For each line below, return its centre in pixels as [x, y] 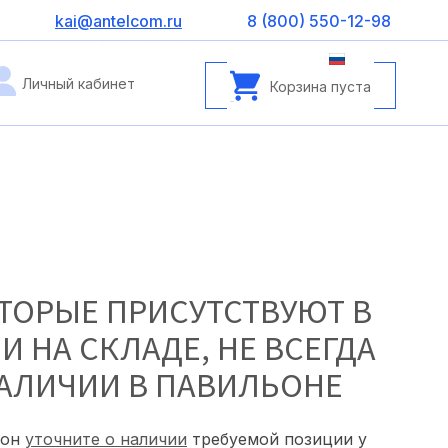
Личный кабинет [78, 83]
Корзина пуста [320, 86]
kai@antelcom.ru [118, 21]
